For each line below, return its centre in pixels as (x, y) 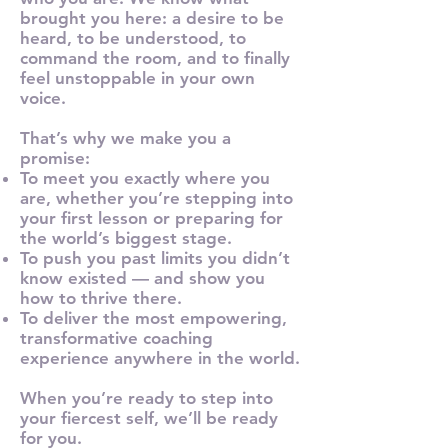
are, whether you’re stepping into (156, 197)
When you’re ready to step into (146, 397)
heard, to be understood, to (133, 37)
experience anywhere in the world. (160, 357)
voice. (43, 97)
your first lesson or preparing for (151, 217)
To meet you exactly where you (145, 177)
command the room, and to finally (155, 57)
